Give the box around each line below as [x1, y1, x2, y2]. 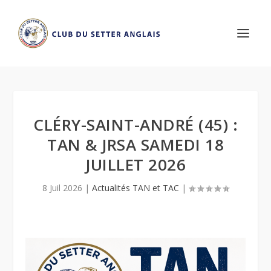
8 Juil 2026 [42, 182, 82, 194]
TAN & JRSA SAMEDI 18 [47, 134, 224, 155]
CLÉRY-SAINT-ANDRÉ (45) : [33, 114, 238, 135]
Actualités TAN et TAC [92, 182, 179, 194]
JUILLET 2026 [85, 154, 186, 175]
